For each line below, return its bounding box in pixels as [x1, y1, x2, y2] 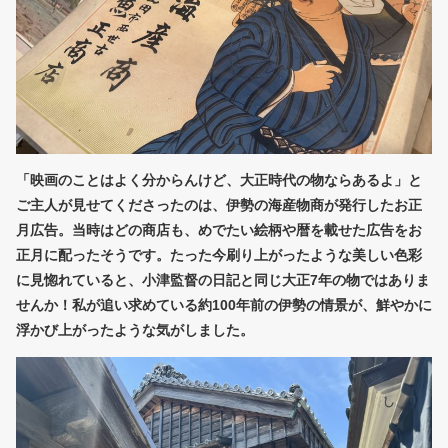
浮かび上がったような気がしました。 [16, 322, 254, 339]
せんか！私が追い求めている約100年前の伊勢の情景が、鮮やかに [16, 297, 432, 314]
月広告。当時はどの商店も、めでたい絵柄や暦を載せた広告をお [16, 222, 422, 239]
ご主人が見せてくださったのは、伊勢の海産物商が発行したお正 [16, 197, 422, 214]
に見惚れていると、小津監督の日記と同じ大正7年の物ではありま [16, 272, 430, 289]
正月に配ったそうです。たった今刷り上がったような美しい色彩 [16, 247, 422, 264]
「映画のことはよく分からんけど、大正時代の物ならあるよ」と [16, 172, 422, 189]
